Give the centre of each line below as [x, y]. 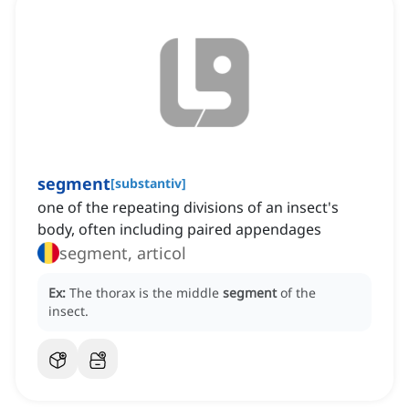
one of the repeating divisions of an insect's [188, 208]
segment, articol [123, 253]
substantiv [148, 184]
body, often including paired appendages [179, 230]
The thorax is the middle [146, 293]
